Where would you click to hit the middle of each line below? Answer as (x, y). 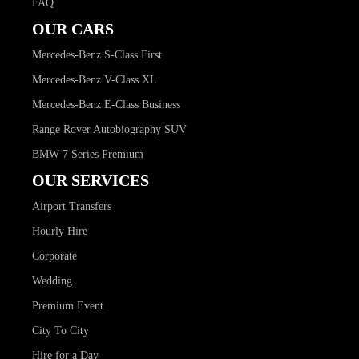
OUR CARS (73, 28)
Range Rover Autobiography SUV (109, 129)
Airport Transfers (72, 206)
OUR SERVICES (91, 180)
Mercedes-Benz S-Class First (97, 54)
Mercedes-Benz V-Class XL (95, 79)
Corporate (54, 256)
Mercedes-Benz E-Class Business (106, 104)
